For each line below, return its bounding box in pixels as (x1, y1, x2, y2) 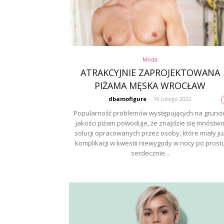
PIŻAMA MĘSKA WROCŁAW (94, 79, 205, 91)
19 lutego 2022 (153, 95, 191, 102)
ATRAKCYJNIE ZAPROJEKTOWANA (80, 66, 220, 78)
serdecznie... (130, 148, 169, 157)
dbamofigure (108, 95, 146, 102)
